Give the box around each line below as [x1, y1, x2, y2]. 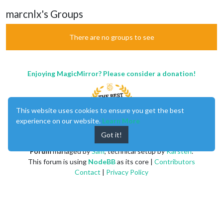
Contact [75, 167, 101, 176]
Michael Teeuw [126, 136, 174, 145]
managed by [51, 146, 92, 155]
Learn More [102, 116, 140, 125]
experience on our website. [16, 116, 102, 125]
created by [90, 136, 126, 145]
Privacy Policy [106, 167, 148, 176]
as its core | [115, 157, 154, 166]
